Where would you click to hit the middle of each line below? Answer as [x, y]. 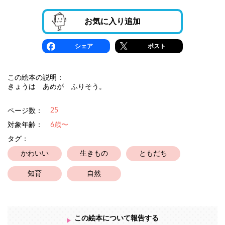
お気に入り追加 [113, 22]
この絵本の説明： [36, 78]
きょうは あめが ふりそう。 [57, 87]
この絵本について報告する [116, 218]
